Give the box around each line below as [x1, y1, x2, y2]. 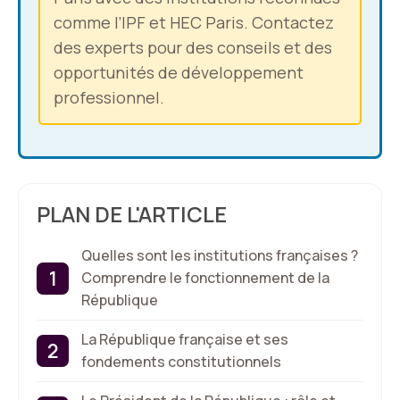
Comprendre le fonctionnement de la [81, 268, 329, 287]
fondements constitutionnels [81, 352, 281, 371]
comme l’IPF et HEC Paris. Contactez [54, 12, 334, 33]
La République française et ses [81, 329, 288, 349]
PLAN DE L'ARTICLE [37, 199, 227, 229]
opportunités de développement [54, 62, 304, 83]
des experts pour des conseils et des [54, 37, 332, 58]
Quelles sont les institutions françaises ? [81, 246, 358, 265]
